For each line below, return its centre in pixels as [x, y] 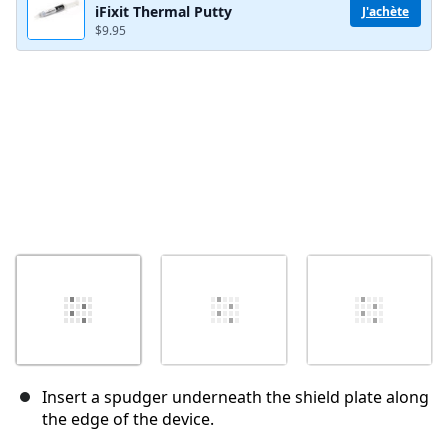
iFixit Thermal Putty [163, 12]
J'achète [385, 11]
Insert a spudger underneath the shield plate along [235, 397]
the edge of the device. [128, 419]
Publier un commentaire [325, 35]
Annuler [211, 35]
